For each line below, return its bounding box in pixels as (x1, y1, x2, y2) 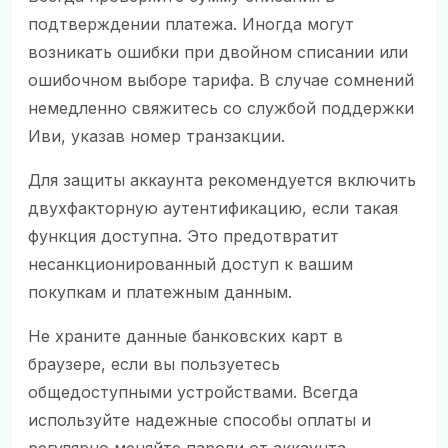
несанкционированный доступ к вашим (28, 254, 353, 275)
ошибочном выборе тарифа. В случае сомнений (28, 70, 414, 91)
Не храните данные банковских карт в (28, 326, 343, 347)
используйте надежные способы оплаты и (28, 410, 371, 431)
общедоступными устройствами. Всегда (28, 382, 358, 403)
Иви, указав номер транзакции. (28, 126, 285, 147)
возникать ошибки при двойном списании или (28, 42, 408, 63)
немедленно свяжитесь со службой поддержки (28, 98, 414, 119)
